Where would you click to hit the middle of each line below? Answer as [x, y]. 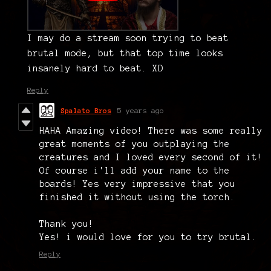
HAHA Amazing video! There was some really [151, 130]
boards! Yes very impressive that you [137, 184]
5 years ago [141, 110]
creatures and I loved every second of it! [151, 157]
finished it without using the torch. [137, 197]
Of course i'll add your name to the [135, 170]
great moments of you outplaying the [135, 144]
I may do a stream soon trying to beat [128, 38]
